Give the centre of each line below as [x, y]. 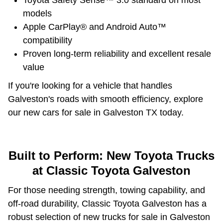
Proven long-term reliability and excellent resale [117, 54]
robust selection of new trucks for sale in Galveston [109, 217]
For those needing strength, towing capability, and [107, 190]
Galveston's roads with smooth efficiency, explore [106, 99]
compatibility [48, 41]
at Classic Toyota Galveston [111, 171]
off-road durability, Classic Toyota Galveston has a [107, 203]
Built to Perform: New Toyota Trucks [111, 156]
